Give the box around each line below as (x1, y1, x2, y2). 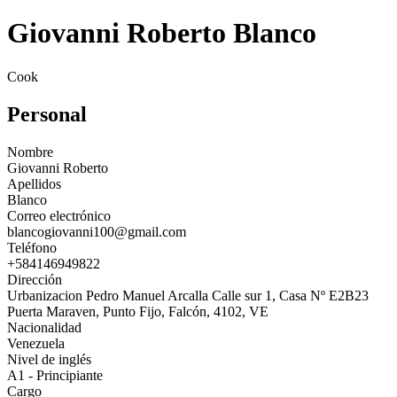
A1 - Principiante (7, 367, 103, 383)
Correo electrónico (7, 207, 111, 223)
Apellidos (7, 175, 61, 191)
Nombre (7, 144, 53, 160)
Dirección (7, 271, 62, 287)
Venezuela (7, 335, 65, 351)
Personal (7, 102, 87, 126)
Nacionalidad (7, 319, 82, 335)
